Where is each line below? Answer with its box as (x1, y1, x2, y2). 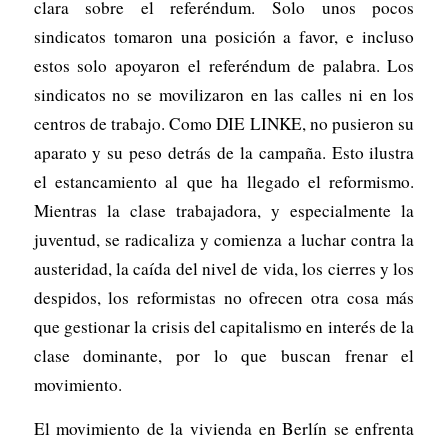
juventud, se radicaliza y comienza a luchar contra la (33, 227, 415, 251)
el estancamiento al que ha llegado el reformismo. (33, 169, 415, 193)
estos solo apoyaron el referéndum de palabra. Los (33, 53, 415, 77)
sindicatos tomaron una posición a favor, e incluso (33, 24, 415, 48)
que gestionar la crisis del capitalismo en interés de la (33, 314, 415, 338)
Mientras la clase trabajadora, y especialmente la (33, 198, 415, 222)
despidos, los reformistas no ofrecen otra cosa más (33, 285, 415, 309)
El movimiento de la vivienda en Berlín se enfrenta (33, 416, 415, 440)
